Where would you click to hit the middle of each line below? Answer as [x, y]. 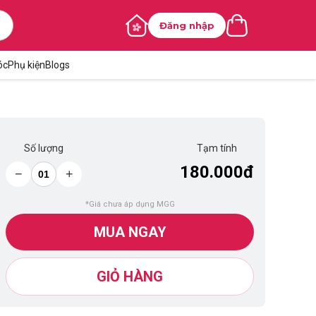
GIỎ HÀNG [130, 276]
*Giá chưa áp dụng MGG [130, 204]
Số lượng [44, 148]
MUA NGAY [130, 232]
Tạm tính [217, 148]
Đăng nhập [187, 25]
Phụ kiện [26, 65]
